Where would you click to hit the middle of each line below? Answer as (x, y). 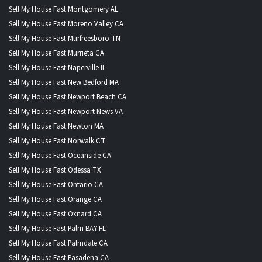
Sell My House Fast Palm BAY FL (57, 228)
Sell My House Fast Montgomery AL (63, 9)
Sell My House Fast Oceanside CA (60, 155)
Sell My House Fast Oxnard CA (55, 214)
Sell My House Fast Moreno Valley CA (66, 24)
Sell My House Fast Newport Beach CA (68, 97)
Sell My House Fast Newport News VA (66, 111)
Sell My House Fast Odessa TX (55, 170)
